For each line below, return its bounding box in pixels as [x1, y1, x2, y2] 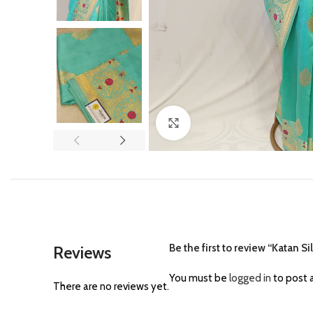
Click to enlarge [191, 117, 260, 129]
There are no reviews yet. [53, 280, 169, 293]
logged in [229, 272, 271, 285]
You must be [169, 272, 229, 285]
